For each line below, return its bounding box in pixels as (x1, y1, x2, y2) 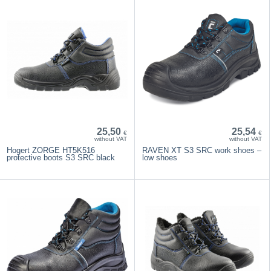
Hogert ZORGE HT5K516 (7, 145, 96, 155)
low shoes (142, 152, 177, 162)
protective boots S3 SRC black (7, 152, 116, 162)
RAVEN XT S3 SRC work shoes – (142, 145, 261, 155)
